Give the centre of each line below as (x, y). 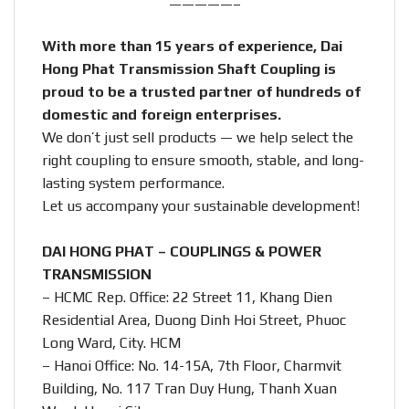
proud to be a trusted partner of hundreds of (201, 91)
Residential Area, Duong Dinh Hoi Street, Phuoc (194, 320)
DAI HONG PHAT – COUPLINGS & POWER (182, 251)
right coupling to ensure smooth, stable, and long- (203, 160)
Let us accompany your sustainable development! (201, 205)
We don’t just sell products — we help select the (198, 137)
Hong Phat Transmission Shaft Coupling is (189, 68)
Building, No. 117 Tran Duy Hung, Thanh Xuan (189, 388)
